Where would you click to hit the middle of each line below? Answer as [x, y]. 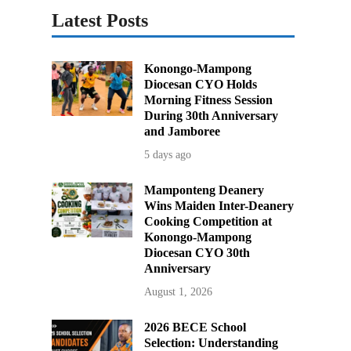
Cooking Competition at [208, 222]
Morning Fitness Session [209, 100]
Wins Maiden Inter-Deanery [219, 206]
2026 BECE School [195, 327]
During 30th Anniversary [212, 116]
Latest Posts [100, 21]
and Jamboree [183, 132]
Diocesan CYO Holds [201, 85]
